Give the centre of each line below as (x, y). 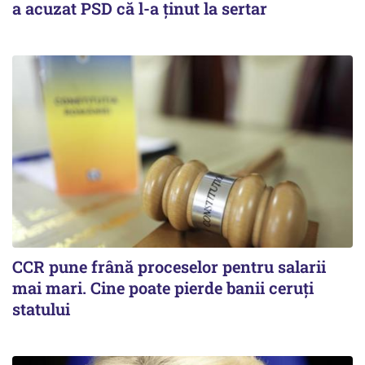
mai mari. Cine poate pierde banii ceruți (163, 287)
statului (41, 308)
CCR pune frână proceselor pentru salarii (169, 266)
